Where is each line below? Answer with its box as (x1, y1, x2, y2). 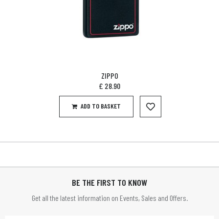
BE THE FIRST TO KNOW (72, 177, 147, 188)
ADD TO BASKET (80, 102, 121, 110)
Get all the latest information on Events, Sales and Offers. (31, 193, 188, 202)
